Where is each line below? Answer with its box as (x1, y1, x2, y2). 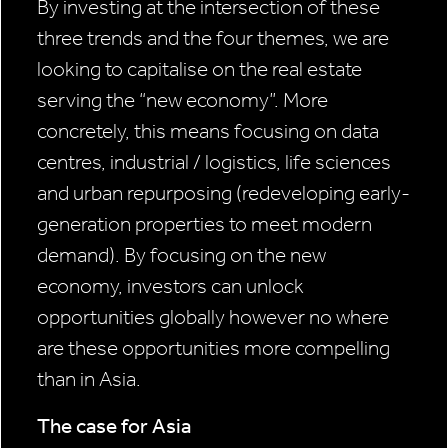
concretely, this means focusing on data (37, 119, 379, 144)
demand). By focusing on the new (37, 243, 326, 268)
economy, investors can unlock (37, 274, 304, 299)
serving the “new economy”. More (37, 88, 328, 113)
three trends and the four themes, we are (37, 26, 389, 51)
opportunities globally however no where (37, 305, 389, 330)
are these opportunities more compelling (37, 336, 390, 361)
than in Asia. (37, 367, 141, 392)
